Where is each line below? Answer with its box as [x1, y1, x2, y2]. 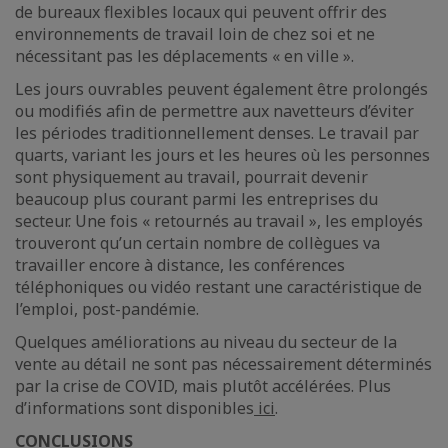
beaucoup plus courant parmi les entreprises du [15, 188, 378, 210]
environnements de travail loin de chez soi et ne [15, 23, 375, 45]
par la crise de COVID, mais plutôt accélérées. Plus [15, 375, 391, 397]
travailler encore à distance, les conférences [15, 254, 345, 276]
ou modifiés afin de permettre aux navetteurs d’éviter [15, 100, 414, 122]
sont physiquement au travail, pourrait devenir [15, 166, 368, 188]
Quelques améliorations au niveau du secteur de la [15, 331, 397, 353]
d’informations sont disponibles [15, 397, 254, 419]
